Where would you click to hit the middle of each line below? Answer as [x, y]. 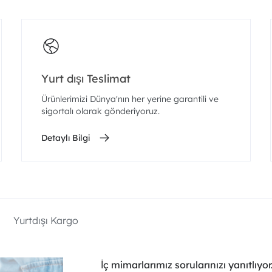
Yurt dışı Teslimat [86, 79]
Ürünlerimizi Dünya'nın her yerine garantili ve [130, 99]
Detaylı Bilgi [65, 138]
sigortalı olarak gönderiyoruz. [100, 111]
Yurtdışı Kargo [46, 220]
